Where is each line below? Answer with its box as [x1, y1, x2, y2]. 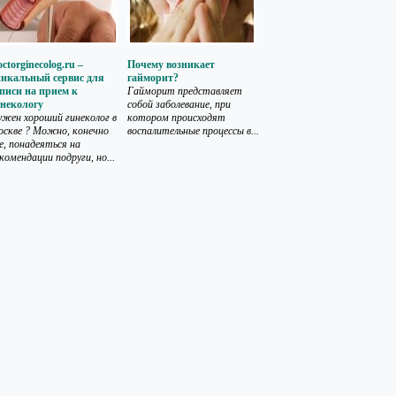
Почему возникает [127, 58, 215, 71]
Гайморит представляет [127, 85, 242, 97]
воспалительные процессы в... [127, 125, 259, 137]
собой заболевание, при [127, 98, 231, 110]
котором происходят [127, 111, 225, 124]
